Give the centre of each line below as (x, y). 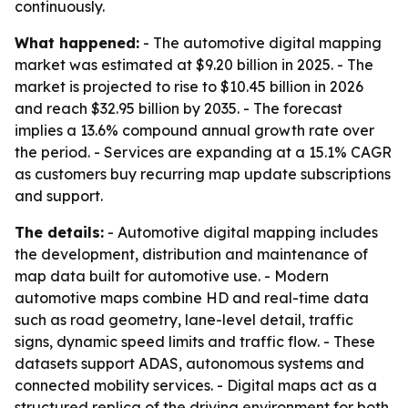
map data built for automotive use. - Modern (172, 276)
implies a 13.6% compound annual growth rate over (194, 130)
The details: (59, 232)
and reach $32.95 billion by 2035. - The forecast (178, 108)
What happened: (77, 43)
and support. (59, 196)
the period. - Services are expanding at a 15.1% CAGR (203, 152)
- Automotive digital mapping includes (241, 232)
